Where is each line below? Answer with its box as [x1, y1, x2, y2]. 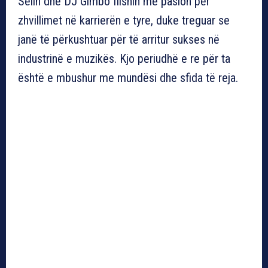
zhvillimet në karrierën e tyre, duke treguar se [18, 13, 230, 28]
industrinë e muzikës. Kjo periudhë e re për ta [18, 51, 230, 66]
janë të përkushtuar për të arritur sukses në [18, 32, 220, 47]
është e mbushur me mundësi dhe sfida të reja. [18, 70, 238, 85]
